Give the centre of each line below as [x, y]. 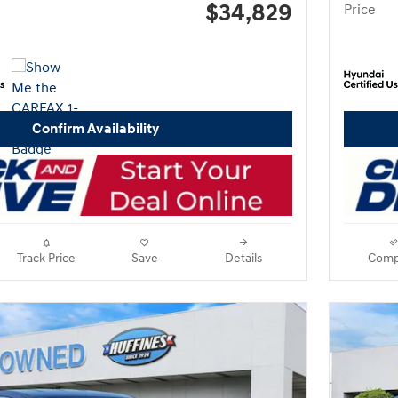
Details [243, 259]
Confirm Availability [95, 130]
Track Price [46, 259]
